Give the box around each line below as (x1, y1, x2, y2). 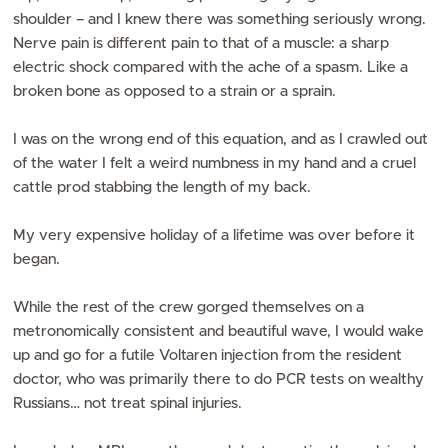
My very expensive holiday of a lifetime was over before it (13, 228, 416, 243)
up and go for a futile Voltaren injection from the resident (13, 348, 403, 363)
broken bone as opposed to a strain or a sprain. (13, 84, 341, 99)
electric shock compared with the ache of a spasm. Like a (13, 60, 409, 75)
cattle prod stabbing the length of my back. (13, 180, 316, 195)
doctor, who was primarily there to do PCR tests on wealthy (13, 372, 425, 387)
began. (13, 252, 61, 267)
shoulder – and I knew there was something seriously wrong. (13, 12, 427, 27)
